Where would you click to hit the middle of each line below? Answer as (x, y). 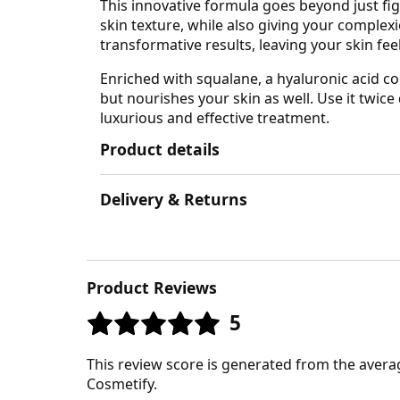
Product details (160, 149)
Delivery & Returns (174, 200)
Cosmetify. (122, 383)
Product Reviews (152, 288)
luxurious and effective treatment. (215, 117)
